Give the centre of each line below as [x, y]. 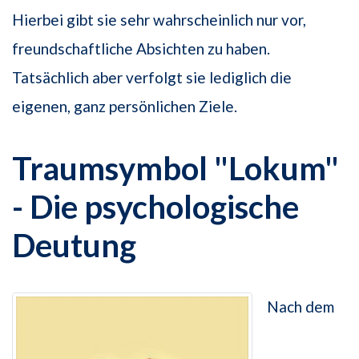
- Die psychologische [155, 207]
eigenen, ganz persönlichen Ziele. [125, 107]
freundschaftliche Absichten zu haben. [141, 49]
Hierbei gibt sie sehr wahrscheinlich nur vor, [159, 20]
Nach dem [301, 307]
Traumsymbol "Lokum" [175, 169]
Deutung [74, 246]
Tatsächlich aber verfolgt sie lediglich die [152, 78]
